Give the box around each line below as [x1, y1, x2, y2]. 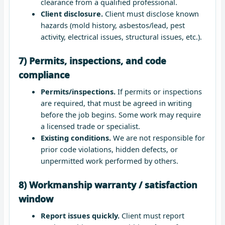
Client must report [119, 210, 184, 220]
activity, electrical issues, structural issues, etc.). [40, 31, 202, 42]
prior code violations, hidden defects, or [40, 144, 178, 154]
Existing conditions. [40, 132, 111, 143]
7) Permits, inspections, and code [19, 54, 166, 67]
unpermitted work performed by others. [40, 155, 178, 166]
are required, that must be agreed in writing [40, 97, 192, 108]
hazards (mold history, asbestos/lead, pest [40, 20, 185, 30]
